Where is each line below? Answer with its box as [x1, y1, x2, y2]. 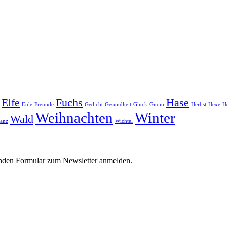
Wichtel [115, 118, 133, 124]
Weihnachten [35, 109, 113, 126]
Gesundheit [105, 101, 131, 107]
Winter [135, 109, 175, 126]
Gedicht [85, 101, 103, 107]
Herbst [191, 101, 206, 107]
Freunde [34, 101, 54, 107]
